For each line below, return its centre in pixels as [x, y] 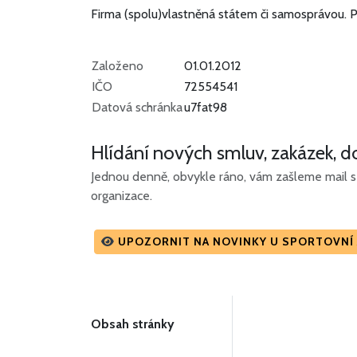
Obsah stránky [133, 324]
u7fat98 [206, 108]
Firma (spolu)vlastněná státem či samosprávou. [220, 14]
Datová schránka [137, 108]
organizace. [122, 196]
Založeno [118, 66]
